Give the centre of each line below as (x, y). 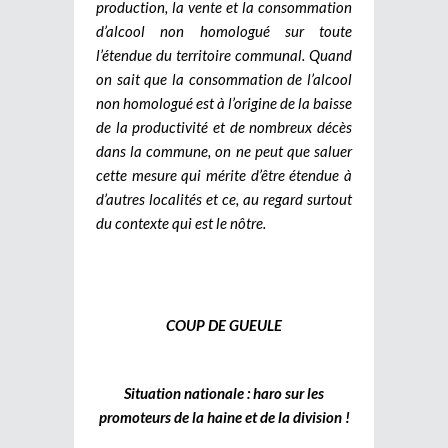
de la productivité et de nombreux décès (224, 126)
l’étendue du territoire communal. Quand (224, 54)
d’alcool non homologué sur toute (224, 30)
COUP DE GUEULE (224, 324)
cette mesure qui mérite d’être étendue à (224, 174)
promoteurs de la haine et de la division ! (224, 416)
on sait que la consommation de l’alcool (224, 78)
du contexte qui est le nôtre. (181, 222)
